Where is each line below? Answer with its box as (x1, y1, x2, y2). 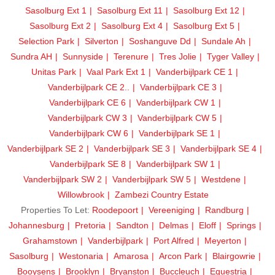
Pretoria (74, 220, 106, 230)
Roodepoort (91, 204, 138, 215)
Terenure (113, 51, 149, 61)
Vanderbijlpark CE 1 (156, 66, 233, 77)
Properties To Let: (20, 204, 90, 215)
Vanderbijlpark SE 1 (139, 128, 215, 138)
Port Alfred (153, 235, 194, 246)
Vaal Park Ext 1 (87, 66, 145, 77)
